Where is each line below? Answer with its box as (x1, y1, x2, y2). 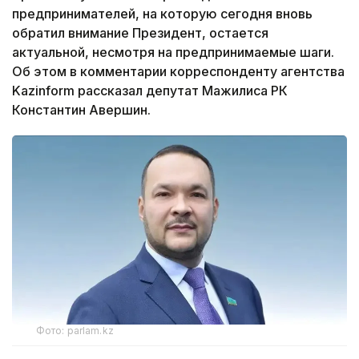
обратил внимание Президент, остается (12, 25, 268, 42)
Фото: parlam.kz (36, 324, 114, 337)
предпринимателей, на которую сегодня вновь (12, 6, 313, 22)
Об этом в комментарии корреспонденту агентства (12, 63, 345, 80)
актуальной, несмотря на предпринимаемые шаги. (12, 44, 334, 61)
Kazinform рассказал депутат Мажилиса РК (12, 83, 288, 99)
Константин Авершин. (12, 102, 151, 119)
